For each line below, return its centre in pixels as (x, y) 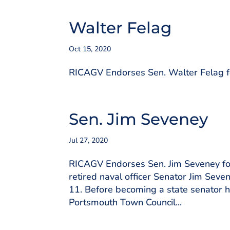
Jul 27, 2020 (89, 140)
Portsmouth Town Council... (126, 202)
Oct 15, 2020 (90, 49)
